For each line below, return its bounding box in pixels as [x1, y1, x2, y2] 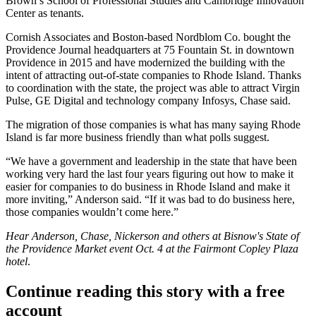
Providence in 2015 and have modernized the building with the [6, 56, 285, 69]
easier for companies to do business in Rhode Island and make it [6, 181, 290, 193]
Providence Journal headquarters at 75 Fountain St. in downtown [6, 44, 294, 56]
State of [266, 230, 299, 243]
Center [6, 7, 35, 20]
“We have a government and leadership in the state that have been [6, 155, 297, 168]
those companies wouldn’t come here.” [6, 206, 178, 219]
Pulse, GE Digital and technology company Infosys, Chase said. [6, 95, 291, 107]
